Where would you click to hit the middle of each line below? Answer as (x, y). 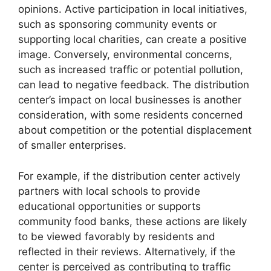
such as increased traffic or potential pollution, (131, 70)
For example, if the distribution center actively (129, 176)
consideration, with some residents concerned (131, 115)
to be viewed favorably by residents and (117, 236)
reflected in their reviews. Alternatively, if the (127, 251)
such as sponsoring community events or (117, 24)
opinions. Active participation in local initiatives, (133, 9)
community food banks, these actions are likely (132, 221)
